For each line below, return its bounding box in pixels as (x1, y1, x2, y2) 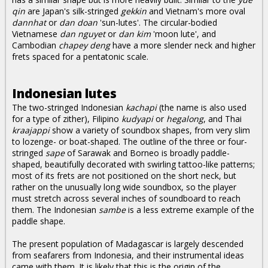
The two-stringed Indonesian (12, 102, 126, 113)
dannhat (12, 17, 46, 28)
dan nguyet (60, 28, 105, 39)
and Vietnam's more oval (147, 5, 245, 17)
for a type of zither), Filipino (12, 113, 121, 124)
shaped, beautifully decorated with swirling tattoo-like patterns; (12, 159, 255, 170)
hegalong (166, 113, 203, 124)
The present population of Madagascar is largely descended (12, 238, 243, 249)
